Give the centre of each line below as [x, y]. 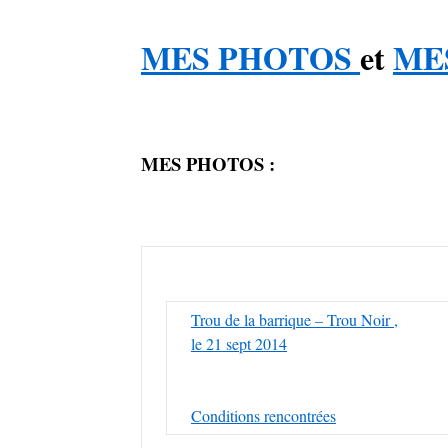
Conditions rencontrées [263, 415]
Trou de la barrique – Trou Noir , [294, 319]
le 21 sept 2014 [239, 343]
